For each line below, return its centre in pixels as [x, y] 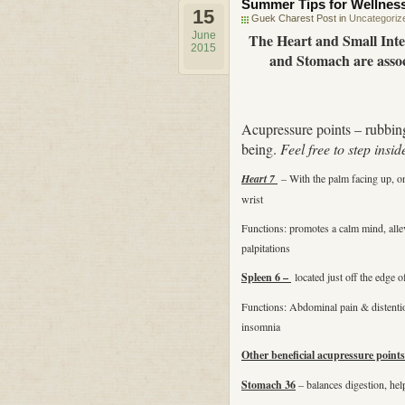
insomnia [261, 326]
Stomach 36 [268, 385]
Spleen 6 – [266, 277]
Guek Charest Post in [300, 18]
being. [261, 149]
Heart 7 [259, 179]
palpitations [266, 248]
